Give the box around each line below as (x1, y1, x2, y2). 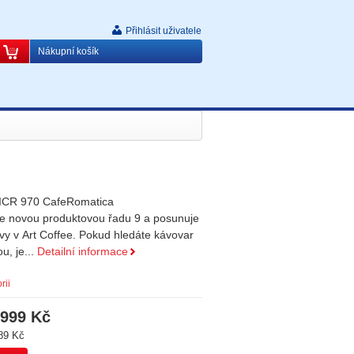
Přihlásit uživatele (126, 25, 201, 36)
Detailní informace (37, 245, 128, 258)
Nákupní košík (38, 46, 99, 57)
